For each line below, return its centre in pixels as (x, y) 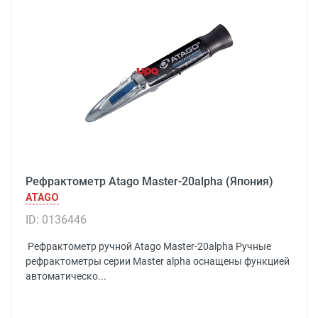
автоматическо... (66, 276)
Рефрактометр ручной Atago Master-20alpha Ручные (148, 246)
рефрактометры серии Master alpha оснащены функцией (158, 261)
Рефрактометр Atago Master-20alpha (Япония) (149, 181)
